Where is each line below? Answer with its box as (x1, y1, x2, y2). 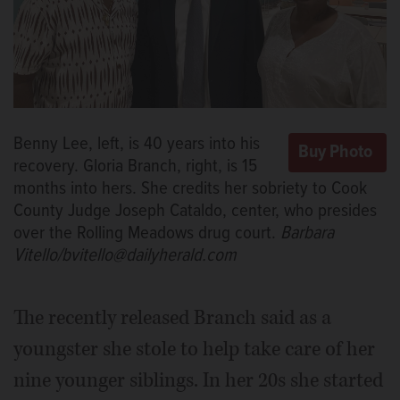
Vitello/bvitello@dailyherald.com (13, 244, 237, 268)
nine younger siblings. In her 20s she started (13, 367, 383, 394)
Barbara (280, 221, 334, 246)
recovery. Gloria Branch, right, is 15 (13, 154, 257, 179)
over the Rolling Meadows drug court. (13, 221, 280, 246)
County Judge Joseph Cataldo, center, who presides (13, 199, 377, 223)
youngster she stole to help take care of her (13, 336, 375, 362)
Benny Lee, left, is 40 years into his (13, 132, 260, 156)
